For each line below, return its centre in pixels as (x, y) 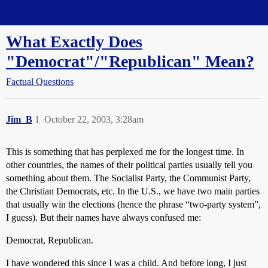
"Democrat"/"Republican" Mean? (130, 61)
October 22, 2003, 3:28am (94, 119)
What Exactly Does (74, 42)
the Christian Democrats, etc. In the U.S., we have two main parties (133, 191)
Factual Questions (40, 82)
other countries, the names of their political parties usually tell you (129, 165)
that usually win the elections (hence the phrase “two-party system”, (133, 204)
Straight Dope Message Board (63, 12)
